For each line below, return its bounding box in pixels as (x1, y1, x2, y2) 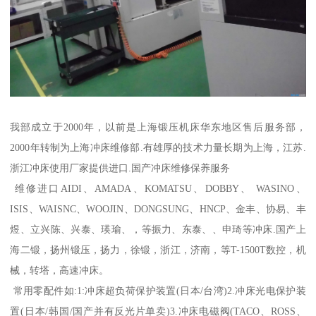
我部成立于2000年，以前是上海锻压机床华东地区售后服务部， (10, 121, 306, 133)
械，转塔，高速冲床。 (10, 265, 109, 276)
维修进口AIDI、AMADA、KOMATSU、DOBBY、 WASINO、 (10, 183, 306, 195)
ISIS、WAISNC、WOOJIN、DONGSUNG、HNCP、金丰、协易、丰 (10, 203, 306, 215)
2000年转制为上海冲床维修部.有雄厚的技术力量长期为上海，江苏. (10, 142, 306, 154)
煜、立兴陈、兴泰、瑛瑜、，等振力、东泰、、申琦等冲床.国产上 (10, 224, 306, 236)
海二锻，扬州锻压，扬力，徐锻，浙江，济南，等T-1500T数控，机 (10, 244, 306, 256)
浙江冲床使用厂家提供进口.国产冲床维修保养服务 (10, 162, 231, 174)
